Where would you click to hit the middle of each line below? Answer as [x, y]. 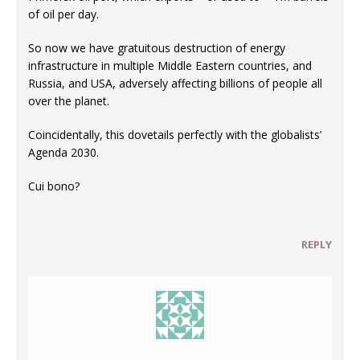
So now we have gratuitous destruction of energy [157, 47]
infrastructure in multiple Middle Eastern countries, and [170, 65]
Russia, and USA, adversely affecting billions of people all [175, 83]
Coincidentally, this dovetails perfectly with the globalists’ [175, 134]
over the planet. [69, 100]
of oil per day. [63, 14]
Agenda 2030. [63, 152]
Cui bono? [54, 186]
